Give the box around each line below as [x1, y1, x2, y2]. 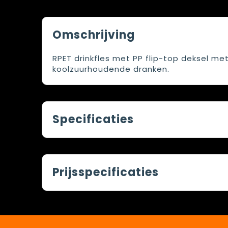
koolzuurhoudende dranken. [52, 64, 169, 74]
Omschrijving [52, 27, 135, 43]
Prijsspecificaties [52, 164, 159, 180]
